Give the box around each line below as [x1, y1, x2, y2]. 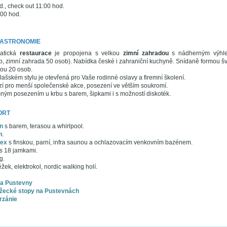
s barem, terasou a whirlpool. [3, 123, 84, 130]
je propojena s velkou [51, 50, 124, 57]
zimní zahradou [123, 50, 169, 57]
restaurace [19, 50, 52, 57]
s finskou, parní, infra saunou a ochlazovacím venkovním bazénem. [7, 139, 193, 146]
